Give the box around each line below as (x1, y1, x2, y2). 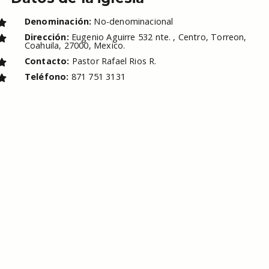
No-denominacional (91, 16, 174, 27)
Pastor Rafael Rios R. (69, 55, 157, 67)
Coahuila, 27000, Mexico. (24, 40, 125, 51)
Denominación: (24, 16, 92, 27)
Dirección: (24, 31, 69, 43)
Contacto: (24, 55, 70, 67)
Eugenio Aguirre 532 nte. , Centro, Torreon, (68, 31, 247, 43)
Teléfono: (24, 71, 69, 82)
